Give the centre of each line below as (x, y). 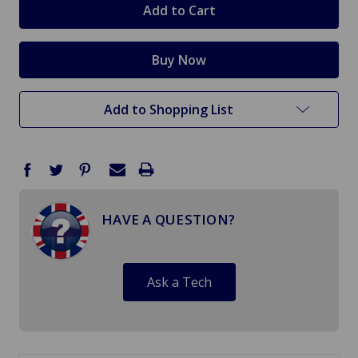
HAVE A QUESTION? (168, 220)
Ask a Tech (179, 282)
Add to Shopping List (169, 110)
